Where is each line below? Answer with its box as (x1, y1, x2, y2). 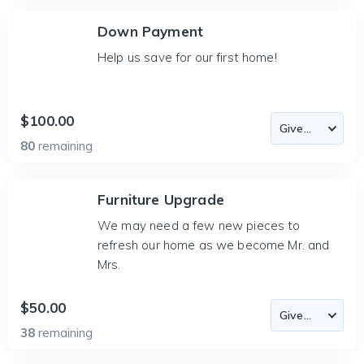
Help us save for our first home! (97, 50, 277, 65)
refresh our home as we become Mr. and (97, 237, 330, 253)
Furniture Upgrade (97, 191, 224, 208)
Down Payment (97, 23, 204, 40)
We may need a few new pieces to (97, 218, 301, 233)
